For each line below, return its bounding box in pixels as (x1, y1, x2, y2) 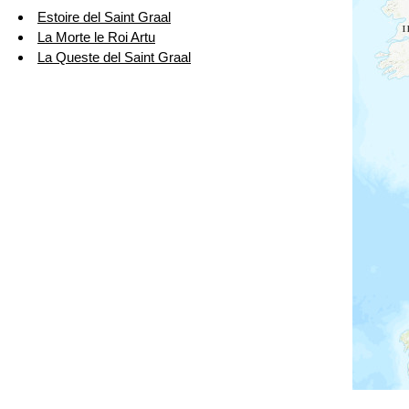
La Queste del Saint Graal (37, 49, 191, 66)
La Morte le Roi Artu (37, 29, 155, 46)
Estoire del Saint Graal (37, 9, 171, 26)
